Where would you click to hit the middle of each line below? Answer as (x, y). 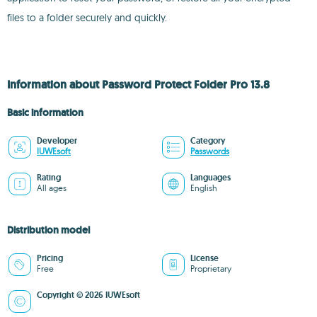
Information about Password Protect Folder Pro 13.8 (138, 85)
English (204, 188)
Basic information (45, 113)
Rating (49, 178)
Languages (211, 178)
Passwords (210, 151)
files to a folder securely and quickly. (87, 18)
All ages (52, 188)
